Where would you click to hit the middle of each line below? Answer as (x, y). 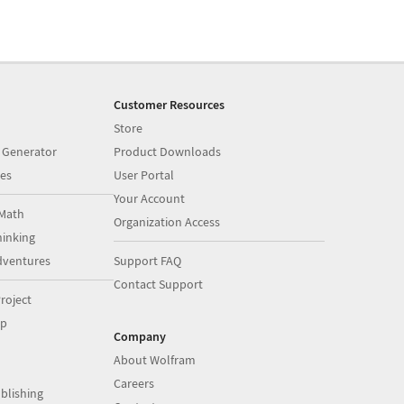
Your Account (150, 198)
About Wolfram (155, 360)
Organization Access (167, 222)
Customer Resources (170, 105)
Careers (134, 383)
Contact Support (159, 284)
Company (140, 336)
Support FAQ (148, 261)
